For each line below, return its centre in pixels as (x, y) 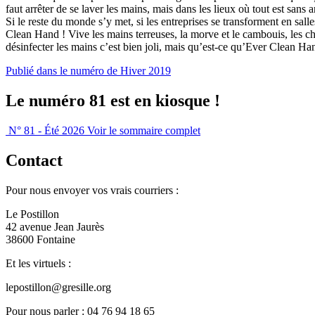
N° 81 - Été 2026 (46, 130)
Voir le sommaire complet (144, 130)
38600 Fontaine (40, 239)
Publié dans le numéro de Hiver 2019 (88, 70)
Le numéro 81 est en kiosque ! (113, 100)
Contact (34, 160)
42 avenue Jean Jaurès (55, 226)
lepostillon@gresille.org (58, 287)
